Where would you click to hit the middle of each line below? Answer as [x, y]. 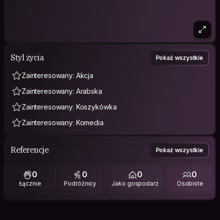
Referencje [30, 150]
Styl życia [27, 58]
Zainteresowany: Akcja [58, 75]
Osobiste [190, 184]
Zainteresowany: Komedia [63, 122]
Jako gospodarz [135, 184]
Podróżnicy [80, 184]
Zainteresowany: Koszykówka [69, 107]
